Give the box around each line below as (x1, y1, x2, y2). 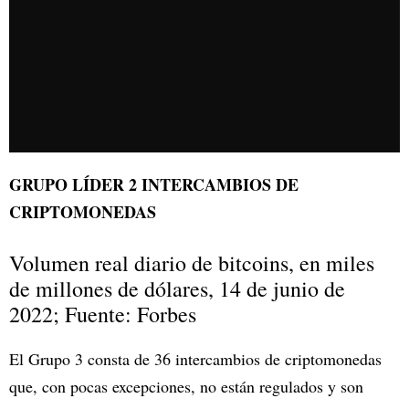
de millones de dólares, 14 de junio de (9, 273, 345, 303)
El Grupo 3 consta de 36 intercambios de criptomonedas (9, 347, 382, 370)
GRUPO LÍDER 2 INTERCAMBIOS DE (9, 172, 299, 196)
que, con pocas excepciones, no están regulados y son (9, 374, 363, 397)
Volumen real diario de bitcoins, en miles (9, 247, 374, 278)
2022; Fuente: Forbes (9, 299, 196, 329)
